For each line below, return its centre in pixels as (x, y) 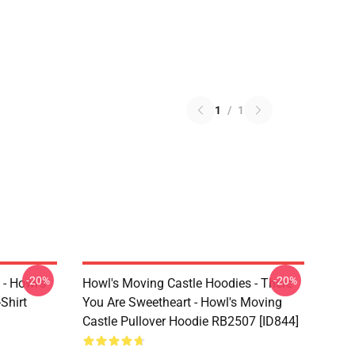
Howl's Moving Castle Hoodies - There (187, 283)
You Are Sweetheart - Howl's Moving (182, 302)
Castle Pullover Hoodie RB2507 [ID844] (191, 321)
